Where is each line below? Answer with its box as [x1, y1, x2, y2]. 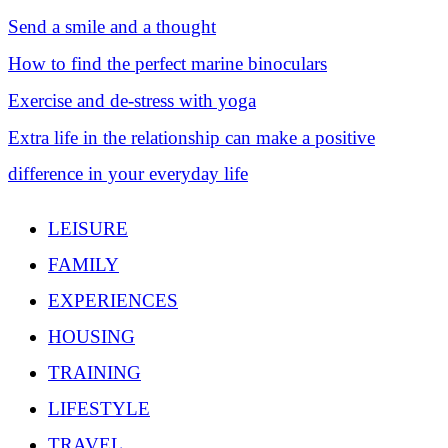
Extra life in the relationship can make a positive [8, 127, 375, 148]
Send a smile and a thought [8, 16, 216, 37]
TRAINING [48, 362, 141, 383]
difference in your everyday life [8, 163, 248, 184]
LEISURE [48, 218, 128, 239]
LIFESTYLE [48, 398, 150, 419]
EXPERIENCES [48, 290, 178, 311]
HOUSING [48, 326, 135, 347]
